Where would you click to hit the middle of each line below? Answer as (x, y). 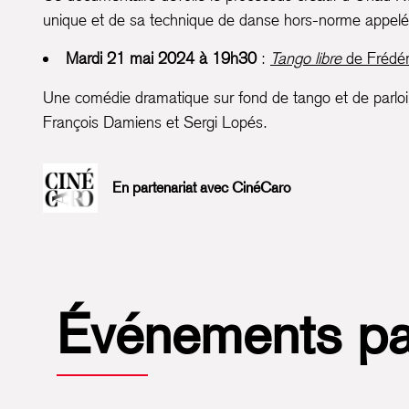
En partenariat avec (172, 188)
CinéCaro (262, 188)
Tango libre (306, 58)
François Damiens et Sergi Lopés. (155, 122)
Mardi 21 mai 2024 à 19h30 (161, 58)
